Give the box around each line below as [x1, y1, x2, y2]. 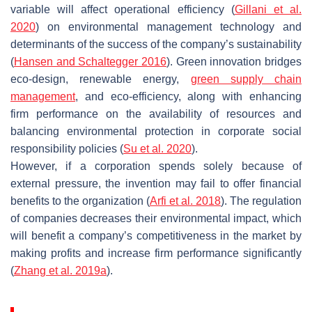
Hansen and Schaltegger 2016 [14, 55, 166, 68]
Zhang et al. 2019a [14, 264, 107, 276]
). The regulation [221, 194, 302, 207]
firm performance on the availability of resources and [10, 107, 302, 120]
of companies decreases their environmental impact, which [10, 212, 302, 224]
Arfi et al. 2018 [150, 194, 221, 207]
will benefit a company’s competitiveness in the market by [10, 229, 302, 242]
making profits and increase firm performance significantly [10, 247, 302, 259]
